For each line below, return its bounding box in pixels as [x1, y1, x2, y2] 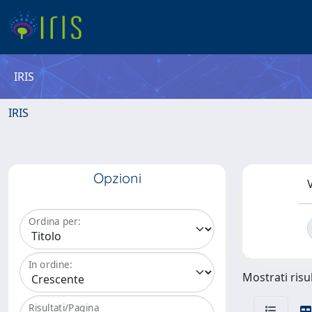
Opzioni [93, 169, 141, 187]
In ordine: [29, 258, 72, 272]
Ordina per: [29, 214, 81, 228]
